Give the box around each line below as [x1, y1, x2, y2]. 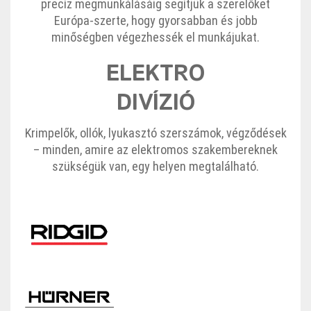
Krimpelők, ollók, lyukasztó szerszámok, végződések [24, 126, 287, 141]
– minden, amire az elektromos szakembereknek [33, 142, 278, 158]
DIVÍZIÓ [116, 87, 195, 120]
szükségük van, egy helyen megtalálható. [52, 159, 259, 174]
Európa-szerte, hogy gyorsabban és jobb [53, 13, 258, 28]
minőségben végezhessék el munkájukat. [51, 30, 260, 45]
